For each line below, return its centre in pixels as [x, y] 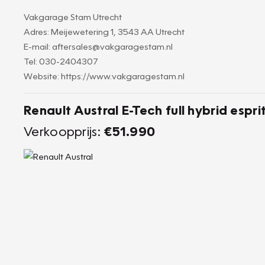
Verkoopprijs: [64, 131]
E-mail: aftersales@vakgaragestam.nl [98, 46]
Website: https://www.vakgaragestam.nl [104, 76]
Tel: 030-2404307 [61, 61]
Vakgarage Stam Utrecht [73, 17]
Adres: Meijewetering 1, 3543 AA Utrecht [104, 31]
